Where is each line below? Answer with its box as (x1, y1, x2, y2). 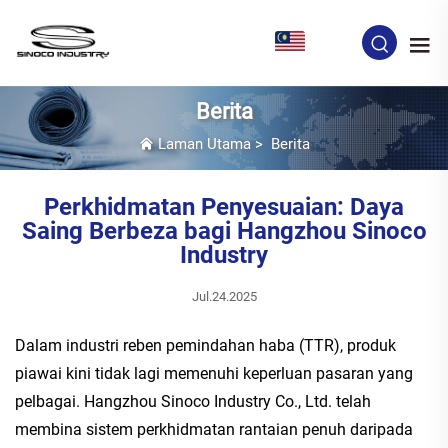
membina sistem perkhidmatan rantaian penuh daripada (15, 419, 413, 439)
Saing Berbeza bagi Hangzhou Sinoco (21, 216, 427, 245)
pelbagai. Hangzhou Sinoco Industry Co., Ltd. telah (15, 391, 371, 411)
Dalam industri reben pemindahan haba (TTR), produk (15, 335, 396, 355)
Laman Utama (157, 134, 251, 153)
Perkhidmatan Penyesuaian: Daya (44, 192, 404, 221)
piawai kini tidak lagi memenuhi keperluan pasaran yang (15, 363, 413, 383)
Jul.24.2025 (191, 288, 257, 304)
